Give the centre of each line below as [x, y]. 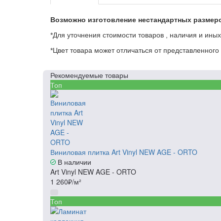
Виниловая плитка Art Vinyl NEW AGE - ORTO [124, 152]
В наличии [74, 162]
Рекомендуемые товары [89, 75]
